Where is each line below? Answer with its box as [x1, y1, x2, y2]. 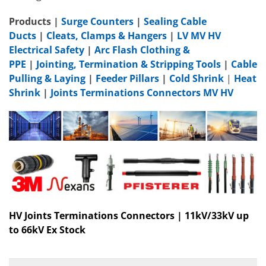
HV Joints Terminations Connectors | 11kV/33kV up [9, 209, 249, 223]
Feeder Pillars [96, 71, 159, 85]
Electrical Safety [9, 43, 84, 56]
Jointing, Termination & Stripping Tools [36, 57, 221, 71]
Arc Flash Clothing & [94, 43, 190, 56]
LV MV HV [177, 28, 221, 42]
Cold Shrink [169, 71, 224, 85]
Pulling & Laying [9, 71, 85, 85]
